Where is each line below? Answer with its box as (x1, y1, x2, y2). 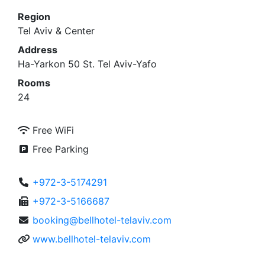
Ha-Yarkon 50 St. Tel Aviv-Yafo (18, 56, 157, 69)
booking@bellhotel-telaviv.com (33, 212, 172, 225)
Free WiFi (30, 122, 74, 135)
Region (18, 9, 50, 21)
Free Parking (30, 141, 89, 154)
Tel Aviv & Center (18, 23, 95, 35)
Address (18, 42, 57, 54)
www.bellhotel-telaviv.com (33, 231, 151, 244)
